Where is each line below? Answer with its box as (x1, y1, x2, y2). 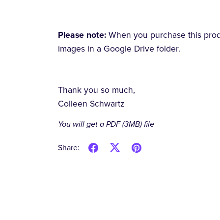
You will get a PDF (58, 119, 123, 130)
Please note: (58, 30, 109, 41)
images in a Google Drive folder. (58, 44, 181, 55)
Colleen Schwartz (58, 99, 125, 110)
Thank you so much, (58, 85, 136, 96)
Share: (58, 142, 80, 153)
